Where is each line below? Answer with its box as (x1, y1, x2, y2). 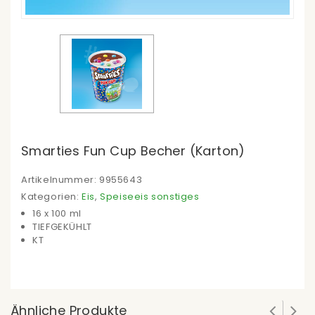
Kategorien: (21, 190, 82, 204)
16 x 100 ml (32, 207, 82, 221)
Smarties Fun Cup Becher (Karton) (21, 142, 245, 160)
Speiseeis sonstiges (100, 190, 200, 204)
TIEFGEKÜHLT (32, 220, 92, 234)
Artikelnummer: (21, 173, 99, 187)
